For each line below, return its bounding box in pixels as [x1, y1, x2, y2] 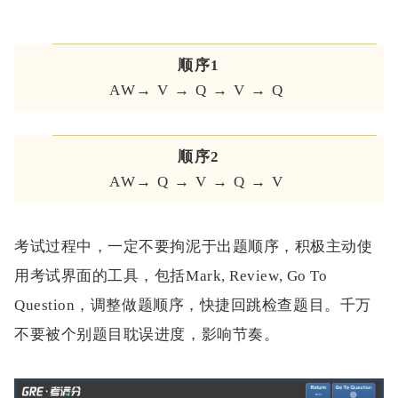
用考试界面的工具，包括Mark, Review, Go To [14, 267, 328, 285]
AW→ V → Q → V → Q [109, 82, 289, 99]
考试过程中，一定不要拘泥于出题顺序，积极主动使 [14, 238, 373, 256]
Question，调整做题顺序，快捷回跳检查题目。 [14, 297, 340, 314]
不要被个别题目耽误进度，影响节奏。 [14, 326, 280, 344]
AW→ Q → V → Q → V [109, 173, 289, 191]
